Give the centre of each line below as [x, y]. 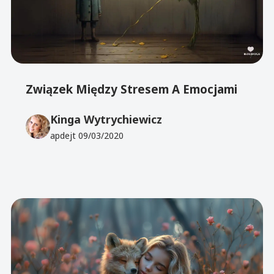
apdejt [65, 135]
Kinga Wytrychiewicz [106, 119]
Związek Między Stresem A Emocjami [132, 89]
